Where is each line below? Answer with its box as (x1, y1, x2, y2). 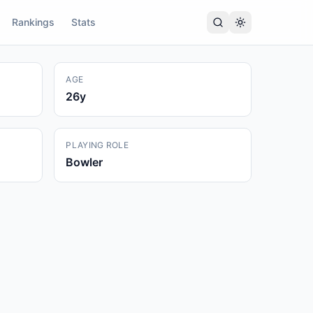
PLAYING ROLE (66, 140, 129, 150)
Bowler (66, 155, 103, 169)
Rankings (12, 16, 54, 28)
